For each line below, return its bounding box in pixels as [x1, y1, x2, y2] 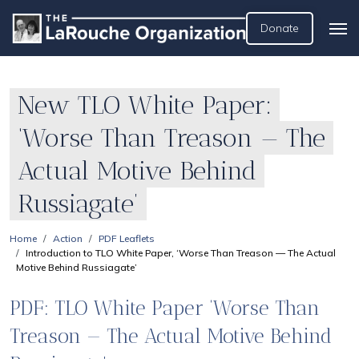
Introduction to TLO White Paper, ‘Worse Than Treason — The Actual [26, 247, 336, 259]
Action [53, 232, 83, 244]
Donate [260, 21, 299, 35]
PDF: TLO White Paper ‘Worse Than [10, 296, 320, 320]
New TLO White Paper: [18, 90, 272, 120]
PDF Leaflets [99, 232, 155, 244]
